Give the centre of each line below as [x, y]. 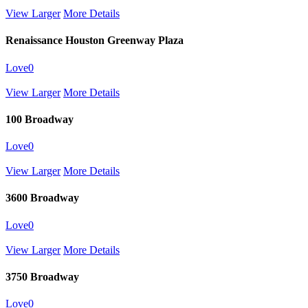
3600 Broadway [42, 198]
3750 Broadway [42, 276]
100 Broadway [40, 119]
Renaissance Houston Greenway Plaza [95, 41]
